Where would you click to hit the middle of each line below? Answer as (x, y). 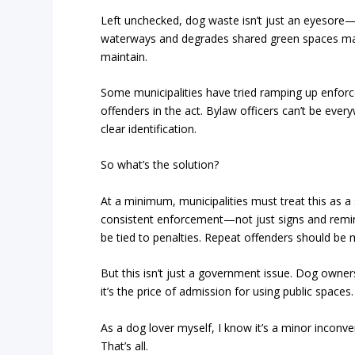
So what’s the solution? (160, 165)
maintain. (124, 56)
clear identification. (149, 129)
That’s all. (125, 345)
